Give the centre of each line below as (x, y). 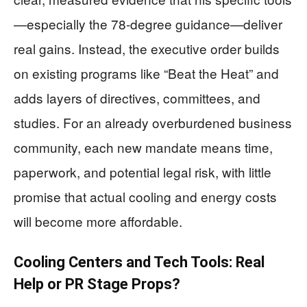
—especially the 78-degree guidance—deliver (148, 24)
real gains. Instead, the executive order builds (147, 48)
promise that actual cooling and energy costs (145, 196)
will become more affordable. (98, 221)
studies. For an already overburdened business (153, 122)
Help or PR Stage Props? (97, 284)
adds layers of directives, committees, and (137, 98)
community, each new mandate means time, (143, 147)
